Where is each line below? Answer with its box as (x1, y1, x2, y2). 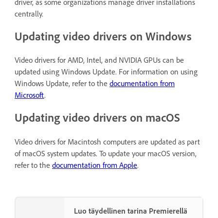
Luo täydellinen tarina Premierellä (74, 206, 187, 216)
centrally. (15, 9, 43, 18)
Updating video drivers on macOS (15, 110, 180, 125)
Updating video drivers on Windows (15, 29, 192, 43)
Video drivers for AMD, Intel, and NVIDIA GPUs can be (15, 55, 184, 65)
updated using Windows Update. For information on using (15, 67, 198, 77)
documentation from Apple (52, 161, 137, 170)
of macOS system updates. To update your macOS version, (15, 149, 197, 159)
